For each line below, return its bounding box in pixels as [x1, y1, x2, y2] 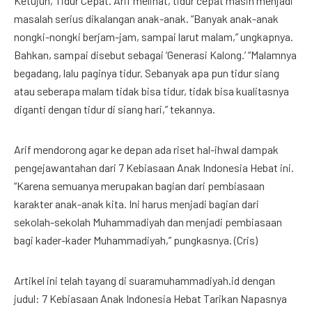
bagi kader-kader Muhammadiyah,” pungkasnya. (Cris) [14, 233, 258, 247]
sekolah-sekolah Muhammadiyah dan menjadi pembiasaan [14, 215, 282, 228]
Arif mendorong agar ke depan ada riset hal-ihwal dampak [14, 143, 279, 156]
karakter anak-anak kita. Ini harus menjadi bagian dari [14, 197, 259, 210]
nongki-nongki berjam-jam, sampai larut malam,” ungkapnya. [14, 30, 293, 43]
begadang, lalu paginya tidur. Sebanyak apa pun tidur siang [14, 66, 279, 79]
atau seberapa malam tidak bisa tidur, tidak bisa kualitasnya [14, 84, 289, 97]
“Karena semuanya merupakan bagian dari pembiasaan [14, 179, 265, 192]
